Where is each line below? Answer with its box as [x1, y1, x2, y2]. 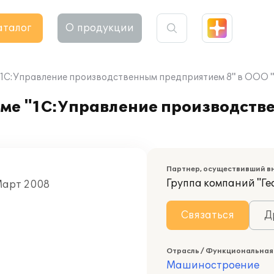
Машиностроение [166, 259, 259, 272]
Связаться [181, 209, 234, 221]
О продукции [65, 22, 134, 34]
